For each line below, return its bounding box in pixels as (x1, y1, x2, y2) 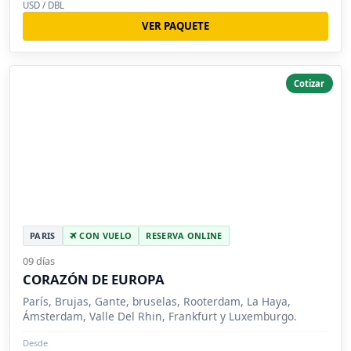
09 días (23, 253, 55, 268)
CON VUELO (76, 229, 132, 241)
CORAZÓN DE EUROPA (23, 270, 165, 288)
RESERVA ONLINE (146, 229, 223, 241)
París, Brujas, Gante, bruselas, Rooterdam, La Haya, (23, 293, 291, 309)
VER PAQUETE (142, 18, 209, 33)
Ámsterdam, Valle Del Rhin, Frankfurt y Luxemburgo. (23, 308, 297, 324)
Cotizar (294, 77, 325, 89)
